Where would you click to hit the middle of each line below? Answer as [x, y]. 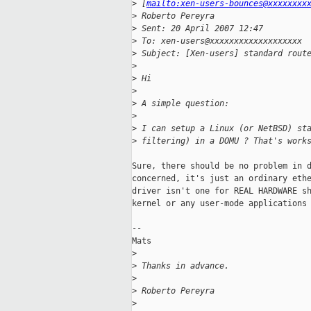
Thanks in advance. [183, 266]
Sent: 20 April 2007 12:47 [200, 29]
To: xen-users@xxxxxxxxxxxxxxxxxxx [219, 41]
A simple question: [183, 104]
